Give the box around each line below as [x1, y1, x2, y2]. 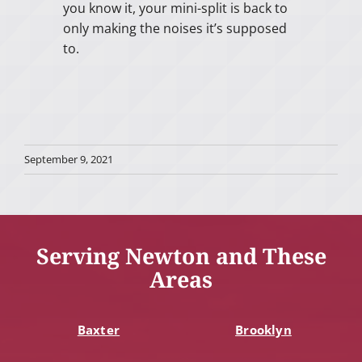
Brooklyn [235, 322, 292, 339]
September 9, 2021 [24, 151, 113, 166]
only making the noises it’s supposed [62, 19, 287, 38]
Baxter [77, 322, 120, 339]
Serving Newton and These [36, 241, 326, 271]
